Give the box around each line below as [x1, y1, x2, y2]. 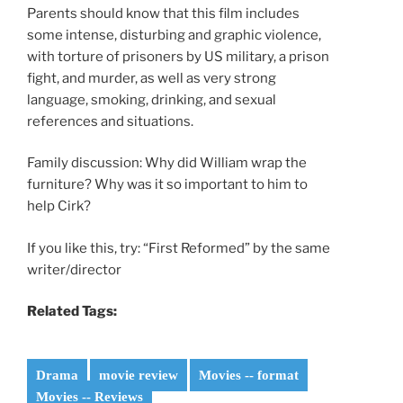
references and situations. [27, 112, 193, 130]
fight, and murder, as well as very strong [27, 69, 276, 86]
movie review [99, 367, 178, 382]
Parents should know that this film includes [27, 4, 300, 22]
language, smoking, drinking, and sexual [27, 91, 276, 108]
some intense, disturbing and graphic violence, [27, 26, 321, 43]
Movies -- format [199, 367, 299, 382]
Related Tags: [27, 303, 117, 320]
